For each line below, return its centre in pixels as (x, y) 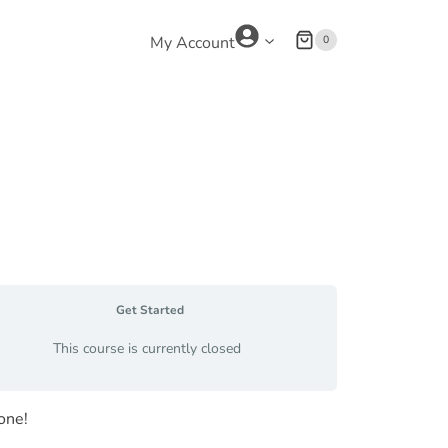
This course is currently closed (146, 348)
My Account (193, 43)
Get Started (150, 309)
